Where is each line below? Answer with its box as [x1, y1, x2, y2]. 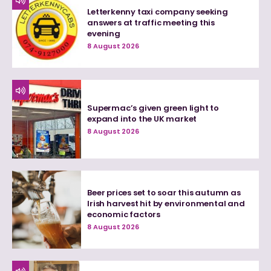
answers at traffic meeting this [87, 17, 215, 29]
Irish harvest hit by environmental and [87, 198, 245, 210]
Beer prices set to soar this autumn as [87, 187, 241, 199]
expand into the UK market [87, 113, 197, 125]
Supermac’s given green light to [87, 102, 220, 114]
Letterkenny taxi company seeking [87, 6, 228, 18]
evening [87, 28, 120, 40]
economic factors [87, 209, 161, 221]
